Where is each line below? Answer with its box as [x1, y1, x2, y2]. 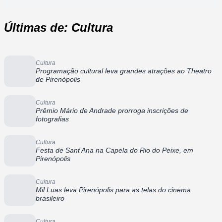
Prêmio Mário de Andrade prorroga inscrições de [36, 106, 188, 114]
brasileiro [36, 194, 64, 202]
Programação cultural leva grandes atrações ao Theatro [36, 66, 212, 75]
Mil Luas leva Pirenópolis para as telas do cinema [36, 185, 191, 194]
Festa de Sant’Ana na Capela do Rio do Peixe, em [36, 146, 193, 154]
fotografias [36, 114, 69, 123]
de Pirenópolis [36, 75, 80, 83]
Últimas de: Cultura [4, 20, 113, 34]
